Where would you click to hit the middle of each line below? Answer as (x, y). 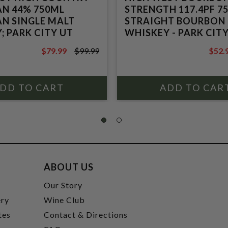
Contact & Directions (86, 215)
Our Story (63, 185)
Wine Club (65, 200)
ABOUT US (69, 167)
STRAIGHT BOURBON (175, 21)
